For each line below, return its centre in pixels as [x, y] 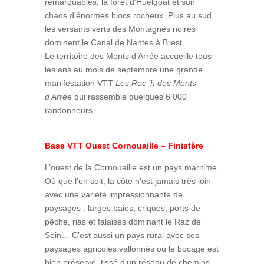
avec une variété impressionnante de [113, 194]
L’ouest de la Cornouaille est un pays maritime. [132, 167]
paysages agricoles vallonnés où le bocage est [131, 249]
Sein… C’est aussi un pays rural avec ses [122, 235]
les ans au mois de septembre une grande [123, 70]
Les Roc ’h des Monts [156, 83]
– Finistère [181, 146]
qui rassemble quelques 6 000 [129, 97]
